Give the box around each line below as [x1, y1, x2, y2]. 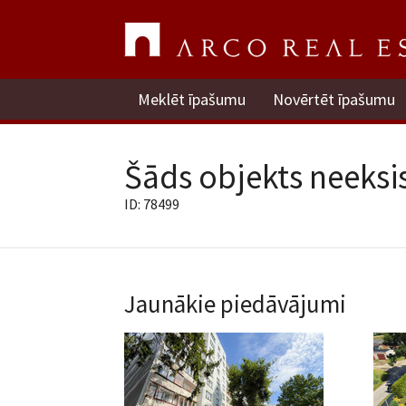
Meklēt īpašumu [138, 89, 246, 110]
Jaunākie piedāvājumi [124, 288, 346, 320]
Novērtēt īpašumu [273, 89, 395, 110]
